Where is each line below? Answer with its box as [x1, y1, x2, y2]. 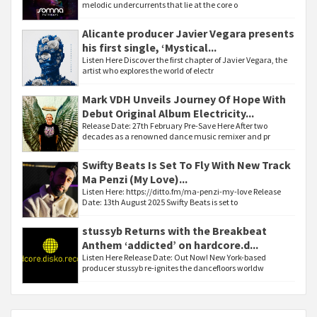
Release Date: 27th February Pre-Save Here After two [82, 120, 267, 131]
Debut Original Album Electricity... [82, 106, 254, 120]
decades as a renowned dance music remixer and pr [82, 131, 270, 142]
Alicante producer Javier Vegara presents [82, 26, 294, 40]
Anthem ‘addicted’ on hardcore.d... [82, 238, 258, 252]
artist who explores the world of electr [82, 65, 214, 76]
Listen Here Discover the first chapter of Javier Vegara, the [82, 54, 287, 65]
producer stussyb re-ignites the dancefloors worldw [82, 263, 264, 273]
